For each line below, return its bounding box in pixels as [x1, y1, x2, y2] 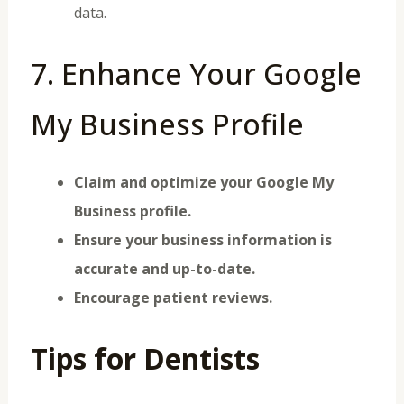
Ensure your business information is [73, 229, 332, 250]
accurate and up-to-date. [73, 258, 255, 279]
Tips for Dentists [30, 338, 260, 378]
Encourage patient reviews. [73, 287, 272, 308]
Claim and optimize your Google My [73, 171, 334, 192]
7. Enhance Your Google [30, 53, 362, 93]
